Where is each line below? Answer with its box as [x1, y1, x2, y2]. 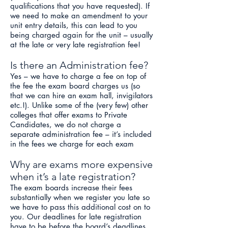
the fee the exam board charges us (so [10, 81, 140, 91]
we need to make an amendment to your [10, 11, 148, 20]
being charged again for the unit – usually [10, 30, 153, 40]
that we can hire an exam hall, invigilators [10, 91, 153, 100]
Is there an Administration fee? [10, 59, 148, 71]
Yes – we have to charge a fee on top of [10, 71, 146, 81]
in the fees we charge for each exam [10, 139, 134, 149]
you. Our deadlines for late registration [10, 212, 141, 221]
